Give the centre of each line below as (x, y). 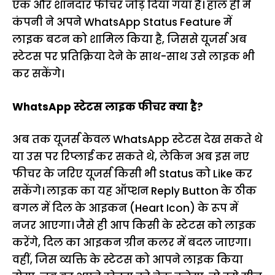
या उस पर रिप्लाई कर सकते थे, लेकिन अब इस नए (131, 157)
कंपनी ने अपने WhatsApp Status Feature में (122, 22)
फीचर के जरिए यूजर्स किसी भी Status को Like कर (132, 174)
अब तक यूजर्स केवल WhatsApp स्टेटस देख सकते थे (137, 139)
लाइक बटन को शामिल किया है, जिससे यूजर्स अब (130, 39)
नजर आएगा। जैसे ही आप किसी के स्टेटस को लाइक (134, 225)
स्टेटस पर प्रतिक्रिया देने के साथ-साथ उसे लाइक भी (134, 56)
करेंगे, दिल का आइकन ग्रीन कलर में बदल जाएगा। (131, 242)
